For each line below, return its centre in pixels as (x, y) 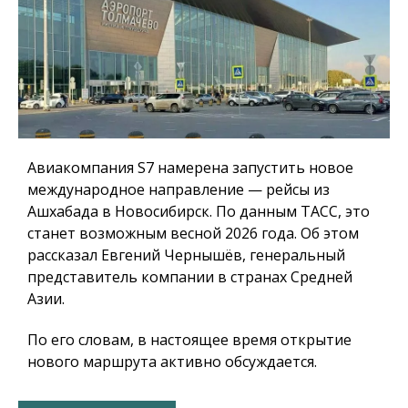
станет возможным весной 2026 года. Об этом (193, 233)
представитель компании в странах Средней (190, 276)
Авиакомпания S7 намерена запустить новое (190, 167)
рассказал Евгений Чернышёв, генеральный (186, 255)
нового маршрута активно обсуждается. (172, 361)
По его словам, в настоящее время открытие (189, 339)
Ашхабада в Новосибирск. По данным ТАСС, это (199, 211)
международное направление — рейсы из (178, 189)
